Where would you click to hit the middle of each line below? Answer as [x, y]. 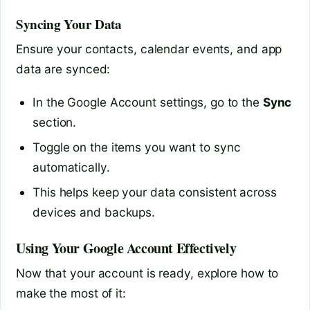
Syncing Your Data [69, 24]
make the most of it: [71, 293]
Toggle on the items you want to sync [137, 147]
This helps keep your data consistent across [155, 192]
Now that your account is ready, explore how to [147, 273]
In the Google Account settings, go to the [148, 102]
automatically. [71, 167]
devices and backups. [94, 212]
